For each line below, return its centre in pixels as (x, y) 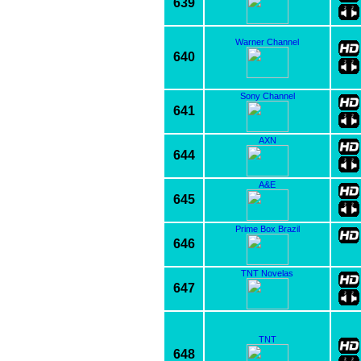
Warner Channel (267, 41)
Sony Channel (267, 95)
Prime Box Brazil (267, 228)
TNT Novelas (267, 273)
